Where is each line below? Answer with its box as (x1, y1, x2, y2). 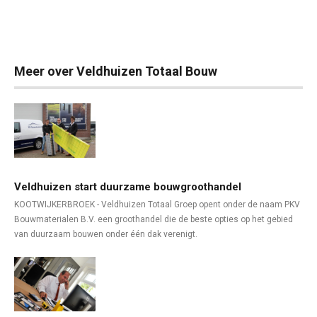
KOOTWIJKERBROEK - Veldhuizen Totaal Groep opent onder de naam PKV (14, 200, 300, 209)
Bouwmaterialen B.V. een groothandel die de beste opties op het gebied (14, 214, 293, 224)
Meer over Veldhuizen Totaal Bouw (14, 64, 217, 79)
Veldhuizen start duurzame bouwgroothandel (14, 180, 241, 193)
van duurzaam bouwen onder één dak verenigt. (14, 229, 197, 239)
